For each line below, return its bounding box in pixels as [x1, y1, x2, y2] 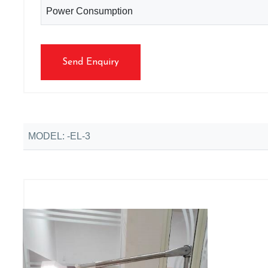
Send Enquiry [62, 57, 119, 67]
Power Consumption [46, 5, 133, 16]
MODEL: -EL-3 [28, 130, 90, 141]
